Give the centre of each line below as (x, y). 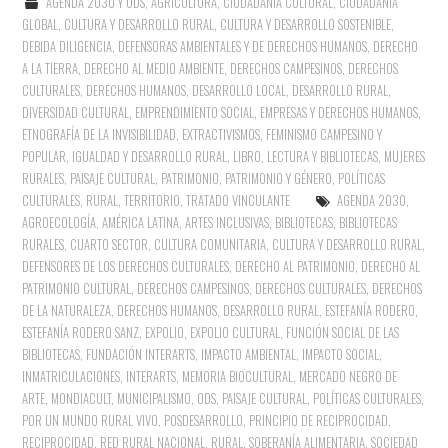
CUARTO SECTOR (109, 244)
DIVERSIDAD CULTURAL (76, 112)
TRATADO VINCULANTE (238, 200)
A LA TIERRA (50, 68)
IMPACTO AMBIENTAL (249, 354)
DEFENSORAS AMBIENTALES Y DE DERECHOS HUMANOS (243, 46)
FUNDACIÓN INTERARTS (141, 354)
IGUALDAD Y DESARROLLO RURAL (150, 156)
